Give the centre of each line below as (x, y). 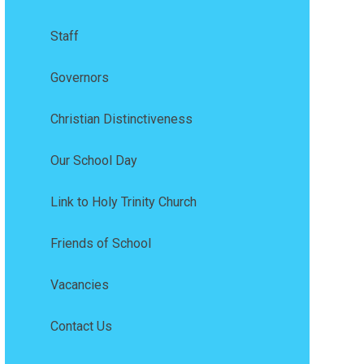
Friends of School (100, 244)
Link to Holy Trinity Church (123, 202)
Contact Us (81, 327)
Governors (79, 78)
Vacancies (79, 285)
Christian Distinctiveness (121, 119)
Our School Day (93, 161)
